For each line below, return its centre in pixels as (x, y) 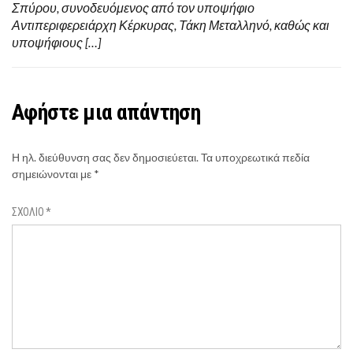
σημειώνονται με (53, 174)
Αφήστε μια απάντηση (106, 113)
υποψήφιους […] (56, 43)
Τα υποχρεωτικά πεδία (255, 158)
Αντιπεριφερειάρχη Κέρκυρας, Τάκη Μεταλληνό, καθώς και (171, 25)
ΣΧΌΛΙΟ (29, 212)
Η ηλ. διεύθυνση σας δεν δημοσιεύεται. (105, 158)
